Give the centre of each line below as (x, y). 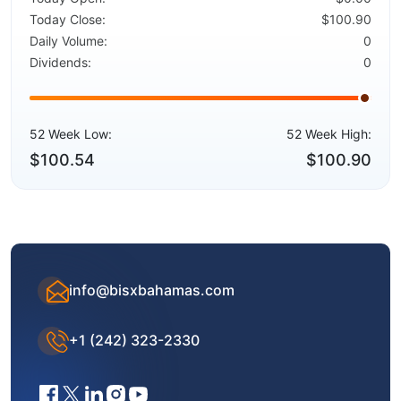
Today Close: (68, 19)
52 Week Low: (71, 134)
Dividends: (60, 62)
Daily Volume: (68, 41)
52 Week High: (329, 134)
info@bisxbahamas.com (152, 290)
